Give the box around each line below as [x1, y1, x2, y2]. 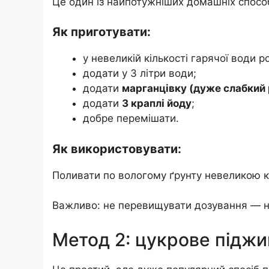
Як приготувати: [52, 25, 151, 40]
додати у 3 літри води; [83, 67, 196, 80]
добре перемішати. [83, 112, 179, 125]
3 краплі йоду [122, 97, 192, 110]
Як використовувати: [52, 141, 181, 156]
